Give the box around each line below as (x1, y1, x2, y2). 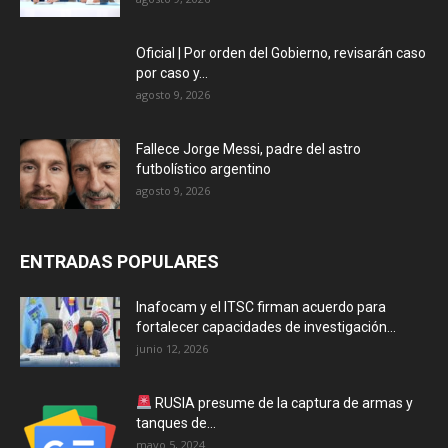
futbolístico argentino (136, 161, 271, 177)
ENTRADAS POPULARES (20, 251, 219, 272)
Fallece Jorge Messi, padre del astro (136, 141, 361, 157)
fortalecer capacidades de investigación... (136, 319, 396, 335)
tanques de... (136, 415, 216, 431)
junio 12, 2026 (136, 341, 208, 356)
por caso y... (136, 65, 208, 81)
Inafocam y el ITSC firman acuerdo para (136, 299, 386, 315)
